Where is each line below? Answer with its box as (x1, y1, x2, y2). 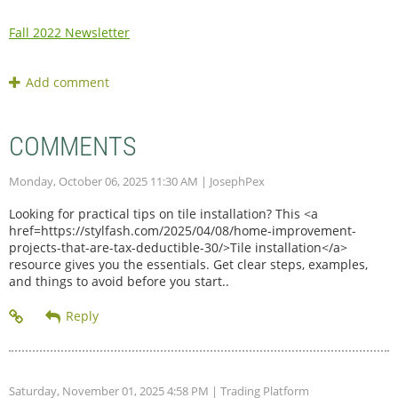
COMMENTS (9, 130, 137, 162)
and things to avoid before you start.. (9, 272, 229, 290)
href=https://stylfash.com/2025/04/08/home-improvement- (9, 221, 356, 239)
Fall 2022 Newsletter (9, 23, 130, 41)
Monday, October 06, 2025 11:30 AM (9, 172, 198, 189)
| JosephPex (198, 172, 265, 189)
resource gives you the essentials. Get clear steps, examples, (9, 255, 368, 273)
